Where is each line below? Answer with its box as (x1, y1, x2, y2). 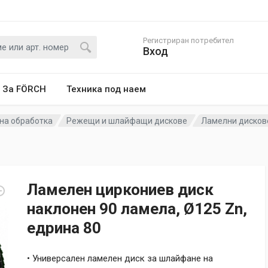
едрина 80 (27, 219, 101, 237)
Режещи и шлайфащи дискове (66, 115, 188, 126)
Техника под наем (66, 84, 146, 95)
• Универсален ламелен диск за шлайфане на (27, 253, 213, 264)
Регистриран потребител (143, 36, 234, 45)
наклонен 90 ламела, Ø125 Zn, (27, 200, 247, 218)
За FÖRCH (2, 84, 46, 95)
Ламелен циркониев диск (27, 181, 214, 199)
